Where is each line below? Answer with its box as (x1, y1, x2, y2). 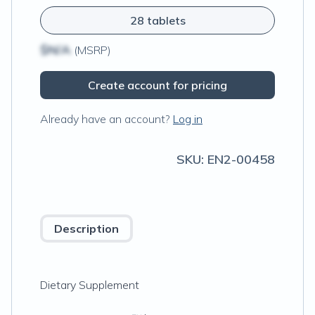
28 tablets (129, 13, 186, 27)
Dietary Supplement (40, 278, 139, 292)
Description (54, 221, 119, 236)
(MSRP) (71, 43, 111, 57)
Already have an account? (40, 112, 170, 126)
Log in (173, 112, 202, 126)
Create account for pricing (88, 78, 227, 92)
